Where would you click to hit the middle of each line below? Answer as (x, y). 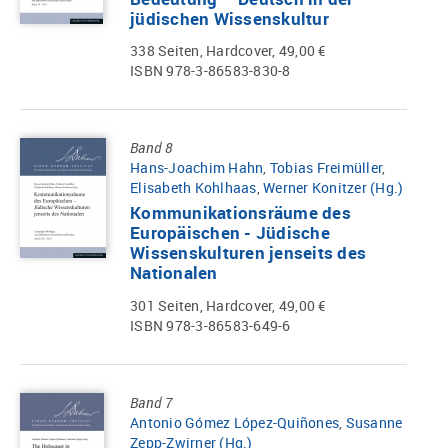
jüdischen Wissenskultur (229, 18)
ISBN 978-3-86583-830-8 (210, 71)
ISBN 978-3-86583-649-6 (210, 325)
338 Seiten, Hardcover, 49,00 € (228, 51)
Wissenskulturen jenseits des (248, 253)
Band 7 (151, 402)
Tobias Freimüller (325, 168)
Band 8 (151, 148)
